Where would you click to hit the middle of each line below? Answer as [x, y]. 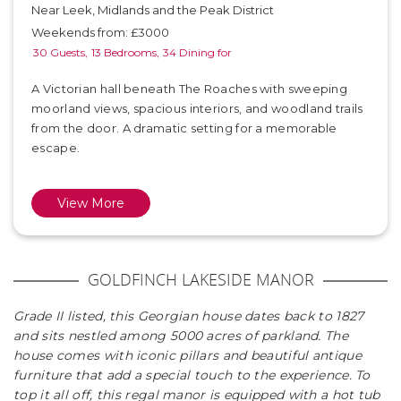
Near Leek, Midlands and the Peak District [153, 10]
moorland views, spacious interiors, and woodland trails [197, 108]
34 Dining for [197, 52]
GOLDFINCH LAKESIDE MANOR [200, 279]
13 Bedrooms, [125, 52]
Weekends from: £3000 [100, 32]
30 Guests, [60, 52]
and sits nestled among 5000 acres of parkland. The [181, 336]
